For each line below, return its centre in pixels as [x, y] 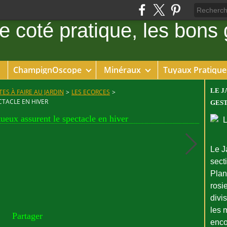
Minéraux [122, 70]
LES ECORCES [91, 92]
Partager [27, 216]
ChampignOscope [47, 70]
